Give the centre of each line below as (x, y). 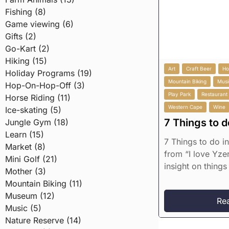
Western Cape (186, 107)
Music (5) (23, 208)
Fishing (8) (26, 12)
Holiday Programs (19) (49, 73)
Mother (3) (26, 171)
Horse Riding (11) (38, 97)
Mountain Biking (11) (44, 183)
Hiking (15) (26, 61)
